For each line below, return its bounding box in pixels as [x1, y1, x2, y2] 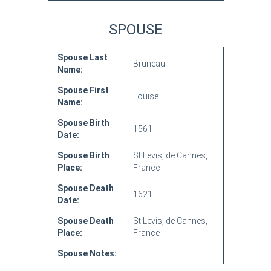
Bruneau [132, 59, 165, 68]
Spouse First [57, 85, 109, 95]
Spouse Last [57, 53, 108, 62]
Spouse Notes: [57, 249, 117, 258]
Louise [132, 91, 158, 101]
